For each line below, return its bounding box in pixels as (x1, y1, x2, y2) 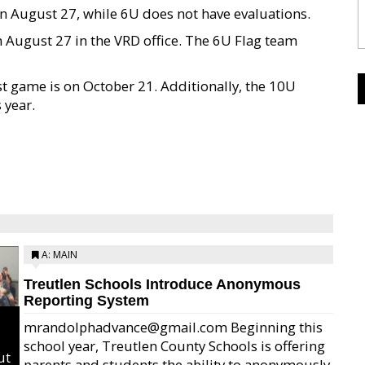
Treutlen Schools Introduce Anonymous (24, 276, 301, 292)
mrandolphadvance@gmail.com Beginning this (24, 318, 323, 336)
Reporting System (24, 292, 149, 309)
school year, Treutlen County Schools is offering (24, 336, 325, 355)
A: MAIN (42, 248, 77, 262)
